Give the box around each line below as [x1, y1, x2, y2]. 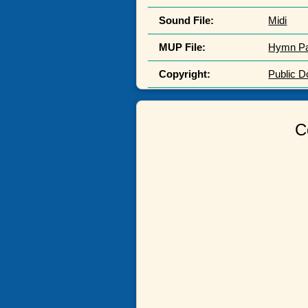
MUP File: [159, 41, 206, 54]
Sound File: [159, 14, 214, 27]
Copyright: [159, 68, 211, 80]
